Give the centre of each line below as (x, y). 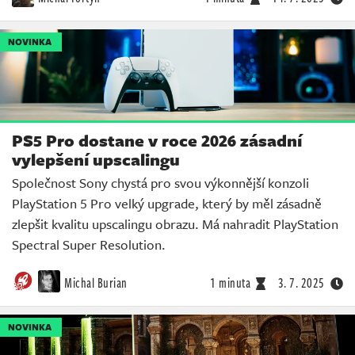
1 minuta (230, 283)
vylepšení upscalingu (96, 160)
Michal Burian (96, 283)
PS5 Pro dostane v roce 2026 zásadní (157, 141)
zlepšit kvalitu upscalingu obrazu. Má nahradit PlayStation (175, 224)
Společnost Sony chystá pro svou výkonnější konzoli (160, 183)
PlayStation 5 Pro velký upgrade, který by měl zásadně (167, 204)
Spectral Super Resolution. (89, 245)
